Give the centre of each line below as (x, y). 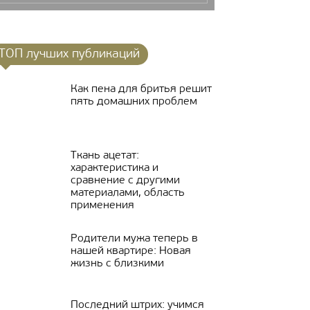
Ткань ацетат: (105, 156)
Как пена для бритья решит (141, 89)
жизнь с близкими (117, 264)
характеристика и (115, 168)
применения (102, 206)
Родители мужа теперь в (134, 239)
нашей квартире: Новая (131, 251)
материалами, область (128, 193)
